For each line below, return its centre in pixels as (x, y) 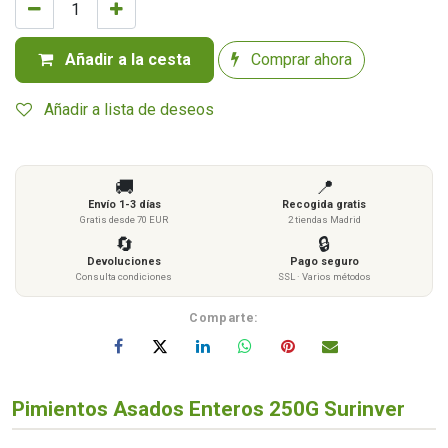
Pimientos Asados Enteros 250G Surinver (208, 409)
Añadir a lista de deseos (129, 109)
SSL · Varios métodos (324, 276)
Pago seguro (324, 261)
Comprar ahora (299, 59)
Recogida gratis (324, 204)
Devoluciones (124, 261)
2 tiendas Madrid (324, 219)
